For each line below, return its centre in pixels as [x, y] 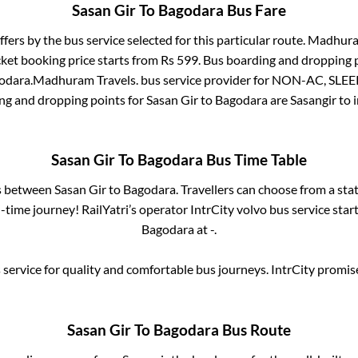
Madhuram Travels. [86, 79]
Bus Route [255, 330]
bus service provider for [205, 79]
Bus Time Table [255, 160]
